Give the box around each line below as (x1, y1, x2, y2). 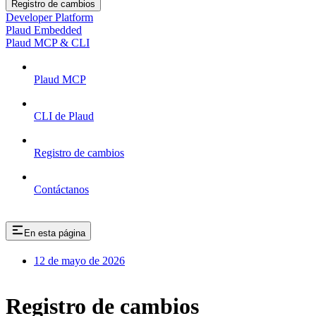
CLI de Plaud (34, 109, 94, 122)
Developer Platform (6, 11, 93, 23)
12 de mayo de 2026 (34, 254, 125, 267)
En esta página (24, 227, 85, 238)
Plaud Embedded (6, 23, 82, 36)
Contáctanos (34, 183, 89, 195)
